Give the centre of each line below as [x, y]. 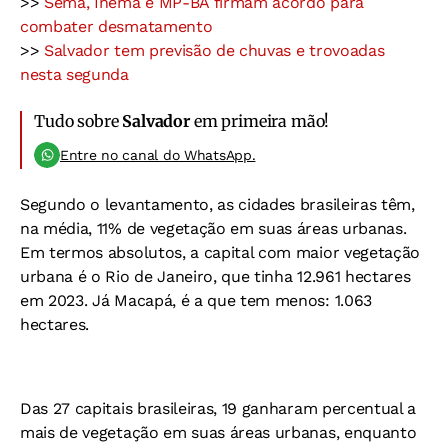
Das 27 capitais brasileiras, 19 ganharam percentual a [218, 409]
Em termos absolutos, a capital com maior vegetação [220, 253]
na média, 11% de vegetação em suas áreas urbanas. [213, 229]
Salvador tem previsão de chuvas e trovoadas [214, 51]
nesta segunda [74, 75]
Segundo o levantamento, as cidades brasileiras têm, [217, 205]
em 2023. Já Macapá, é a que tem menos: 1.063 [196, 301]
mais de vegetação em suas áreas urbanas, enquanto [218, 433]
